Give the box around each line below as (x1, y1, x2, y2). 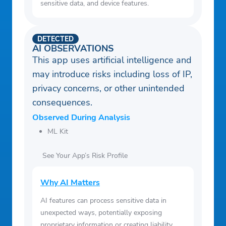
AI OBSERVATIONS (32, 42, 114, 55)
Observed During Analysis (32, 112, 130, 124)
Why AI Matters (40, 177, 100, 189)
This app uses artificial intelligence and (32, 54, 192, 67)
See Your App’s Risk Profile (42, 151, 128, 161)
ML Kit (47, 127, 68, 137)
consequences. (32, 96, 92, 109)
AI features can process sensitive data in (40, 196, 166, 206)
